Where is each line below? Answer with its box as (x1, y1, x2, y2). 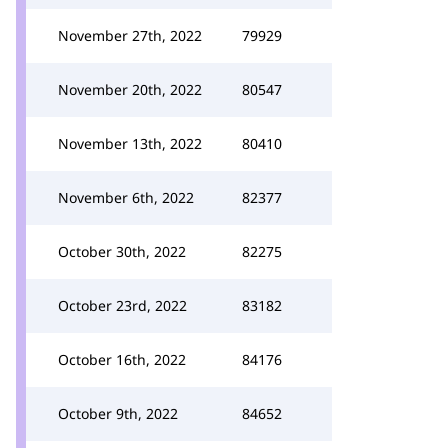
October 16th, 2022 (58, 350, 186, 369)
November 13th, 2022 (58, 134, 202, 153)
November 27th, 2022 (58, 26, 202, 45)
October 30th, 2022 (58, 242, 186, 261)
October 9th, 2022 (58, 404, 178, 423)
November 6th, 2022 (58, 188, 194, 207)
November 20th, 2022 (58, 80, 202, 99)
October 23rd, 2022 (58, 296, 187, 315)
